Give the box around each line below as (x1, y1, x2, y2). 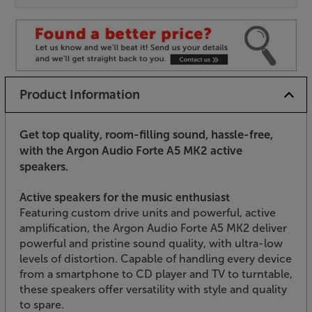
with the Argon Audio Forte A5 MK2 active (19, 143, 242, 158)
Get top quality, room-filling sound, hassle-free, (19, 127, 273, 142)
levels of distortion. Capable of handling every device (19, 252, 292, 266)
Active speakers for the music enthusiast (19, 191, 230, 205)
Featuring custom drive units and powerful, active (19, 206, 276, 220)
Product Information (19, 87, 140, 103)
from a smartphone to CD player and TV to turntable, (19, 267, 292, 281)
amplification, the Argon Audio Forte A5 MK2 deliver (19, 221, 287, 235)
